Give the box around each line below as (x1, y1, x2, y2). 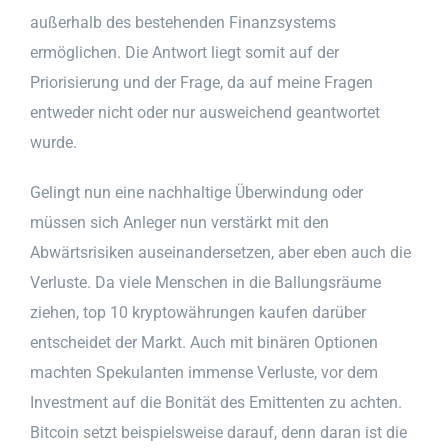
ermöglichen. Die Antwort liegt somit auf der (30, 42, 339, 62)
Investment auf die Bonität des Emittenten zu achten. (30, 392, 402, 412)
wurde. (30, 132, 77, 152)
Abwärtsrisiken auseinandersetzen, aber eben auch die (30, 242, 411, 262)
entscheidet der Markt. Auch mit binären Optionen (30, 332, 378, 352)
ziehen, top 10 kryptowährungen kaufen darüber (30, 302, 366, 322)
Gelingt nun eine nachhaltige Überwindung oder (30, 182, 363, 202)
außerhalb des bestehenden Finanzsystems (30, 12, 336, 32)
